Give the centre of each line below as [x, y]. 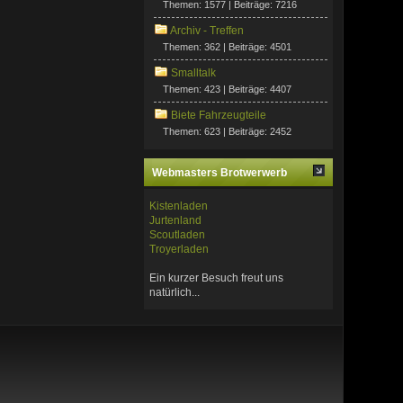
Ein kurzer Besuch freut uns [217, 278]
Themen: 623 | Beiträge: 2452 [228, 132]
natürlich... [175, 292]
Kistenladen [179, 206]
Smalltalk [194, 73]
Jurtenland [176, 220]
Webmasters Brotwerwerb [220, 172]
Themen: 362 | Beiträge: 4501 [228, 47]
